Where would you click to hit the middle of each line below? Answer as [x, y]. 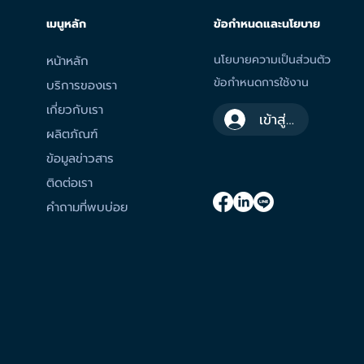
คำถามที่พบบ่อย [87, 207]
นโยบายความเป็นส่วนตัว [272, 60]
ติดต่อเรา [70, 183]
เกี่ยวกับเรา [75, 110]
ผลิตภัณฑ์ [72, 134]
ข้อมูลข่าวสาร [80, 158]
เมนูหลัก [67, 24]
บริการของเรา [82, 85]
